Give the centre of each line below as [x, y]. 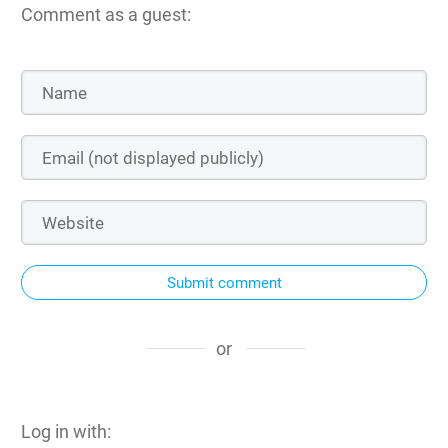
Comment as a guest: [106, 14]
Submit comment [224, 283]
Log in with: [66, 431]
